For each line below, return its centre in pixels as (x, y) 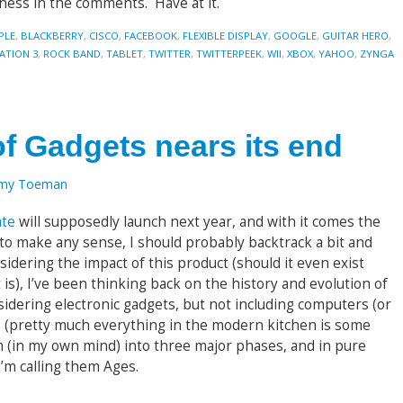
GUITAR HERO (355, 36)
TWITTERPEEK (229, 54)
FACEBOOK (151, 36)
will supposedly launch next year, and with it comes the (198, 222)
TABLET (125, 54)
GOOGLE (295, 36)
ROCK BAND (72, 54)
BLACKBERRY (52, 36)
